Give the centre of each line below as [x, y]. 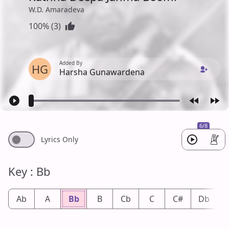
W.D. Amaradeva [56, 9]
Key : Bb [29, 171]
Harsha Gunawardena [102, 72]
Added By [71, 63]
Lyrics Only [60, 139]
